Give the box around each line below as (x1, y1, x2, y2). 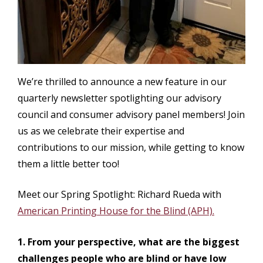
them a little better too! (18, 157, 119, 170)
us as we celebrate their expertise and (18, 124, 184, 137)
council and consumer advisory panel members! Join (18, 107, 245, 121)
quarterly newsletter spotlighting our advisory (18, 91, 221, 104)
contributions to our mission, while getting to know (18, 140, 244, 154)
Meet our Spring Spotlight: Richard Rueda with (18, 188, 221, 201)
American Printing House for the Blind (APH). (18, 204, 214, 218)
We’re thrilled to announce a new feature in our (18, 75, 227, 88)
